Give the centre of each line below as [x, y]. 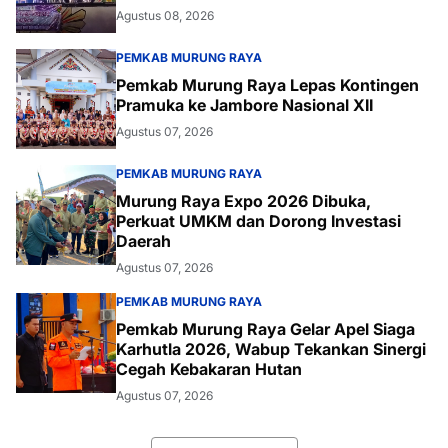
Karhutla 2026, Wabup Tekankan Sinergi [271, 349]
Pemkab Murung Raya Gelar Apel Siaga [265, 329]
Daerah [143, 241]
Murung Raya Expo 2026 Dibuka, [243, 201]
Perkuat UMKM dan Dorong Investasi [258, 221]
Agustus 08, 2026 [165, 16]
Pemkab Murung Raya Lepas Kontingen [267, 85]
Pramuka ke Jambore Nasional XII [244, 105]
